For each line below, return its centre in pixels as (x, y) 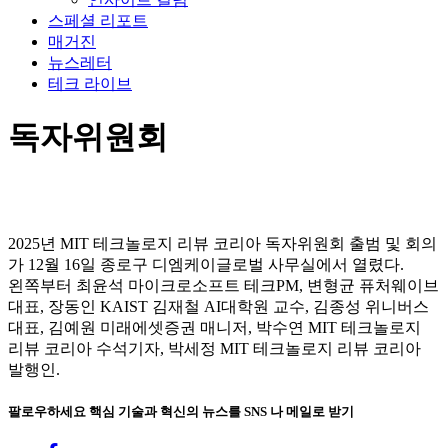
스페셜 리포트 (98, 20)
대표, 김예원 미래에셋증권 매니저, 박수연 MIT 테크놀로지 (214, 327)
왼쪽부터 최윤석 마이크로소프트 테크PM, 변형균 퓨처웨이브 (223, 285)
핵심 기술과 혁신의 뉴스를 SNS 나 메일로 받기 (221, 412)
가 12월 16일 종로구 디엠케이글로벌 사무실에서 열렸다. (206, 264)
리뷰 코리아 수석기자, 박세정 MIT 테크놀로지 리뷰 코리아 (214, 348)
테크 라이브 (90, 83)
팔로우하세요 (48, 412)
